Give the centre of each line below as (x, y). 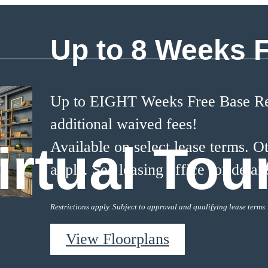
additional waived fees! (124, 124)
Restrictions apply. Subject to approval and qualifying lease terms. (159, 207)
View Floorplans (118, 239)
